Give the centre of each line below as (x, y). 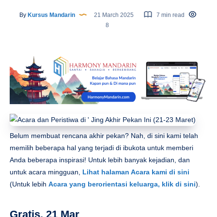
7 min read (170, 15)
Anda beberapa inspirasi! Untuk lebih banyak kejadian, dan (100, 160)
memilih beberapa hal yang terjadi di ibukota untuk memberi (101, 147)
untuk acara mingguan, (46, 172)
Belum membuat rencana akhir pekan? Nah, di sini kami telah (104, 135)
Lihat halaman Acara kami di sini (136, 172)
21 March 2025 (114, 15)
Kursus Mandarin (51, 15)
